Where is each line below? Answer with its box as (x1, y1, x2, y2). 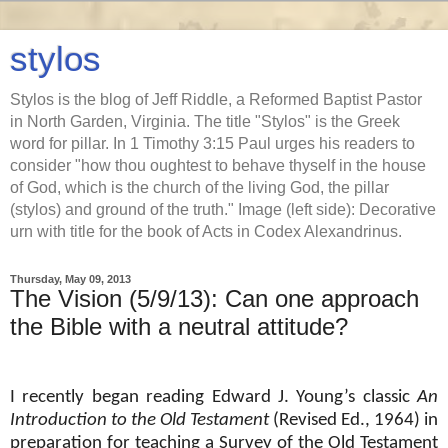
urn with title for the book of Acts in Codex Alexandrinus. (10, 223, 402, 240)
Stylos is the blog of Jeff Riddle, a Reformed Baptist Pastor (10, 91, 422, 108)
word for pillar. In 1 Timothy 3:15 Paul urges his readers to (10, 135, 415, 152)
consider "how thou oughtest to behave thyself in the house (10, 157, 426, 174)
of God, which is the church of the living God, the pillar (10, 179, 389, 196)
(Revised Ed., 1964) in (269, 410, 438, 430)
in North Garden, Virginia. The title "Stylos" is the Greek (10, 113, 400, 130)
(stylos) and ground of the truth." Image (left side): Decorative (10, 201, 436, 218)
